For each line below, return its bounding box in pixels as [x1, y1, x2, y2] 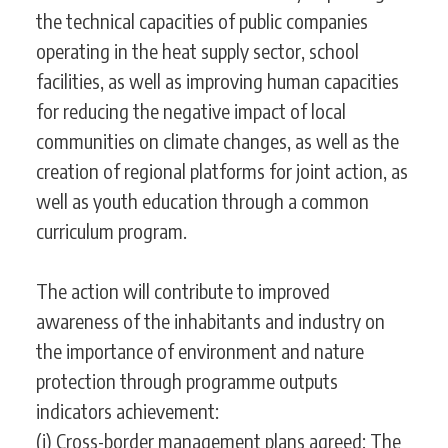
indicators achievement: [36, 398, 219, 424]
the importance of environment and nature [36, 338, 364, 364]
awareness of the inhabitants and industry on [36, 308, 385, 334]
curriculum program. [36, 218, 187, 244]
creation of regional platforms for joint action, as [36, 158, 408, 184]
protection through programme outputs [36, 368, 338, 394]
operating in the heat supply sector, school [36, 38, 359, 64]
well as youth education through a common [36, 188, 369, 214]
